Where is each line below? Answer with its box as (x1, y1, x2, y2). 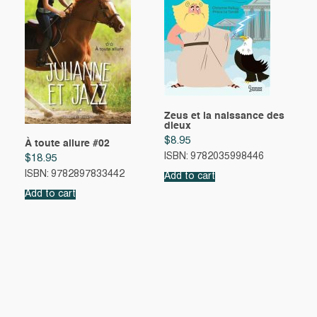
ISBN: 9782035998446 (163, 151, 264, 161)
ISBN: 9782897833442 (25, 169, 125, 179)
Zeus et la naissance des (163, 111, 284, 122)
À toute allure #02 (25, 139, 110, 149)
